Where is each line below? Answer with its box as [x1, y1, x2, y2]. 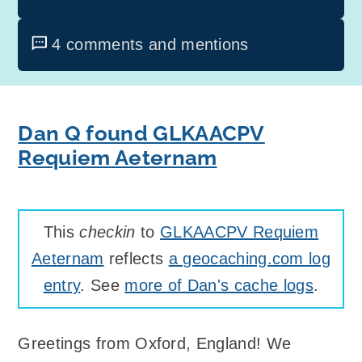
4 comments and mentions [52, 36, 249, 54]
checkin [79, 222, 136, 241]
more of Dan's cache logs [124, 276, 314, 294]
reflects [103, 249, 169, 267]
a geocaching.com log [168, 249, 331, 267]
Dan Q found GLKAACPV [18, 121, 265, 146]
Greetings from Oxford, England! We [18, 335, 292, 353]
